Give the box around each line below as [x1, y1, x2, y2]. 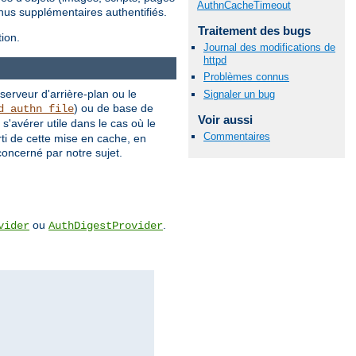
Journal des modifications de [203, 41, 335, 54]
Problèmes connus [203, 71, 289, 83]
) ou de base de [74, 102, 153, 115]
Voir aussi [197, 112, 253, 126]
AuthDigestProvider [48, 219, 163, 233]
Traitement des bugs [197, 24, 311, 38]
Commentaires [203, 130, 270, 142]
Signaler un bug [203, 87, 275, 100]
